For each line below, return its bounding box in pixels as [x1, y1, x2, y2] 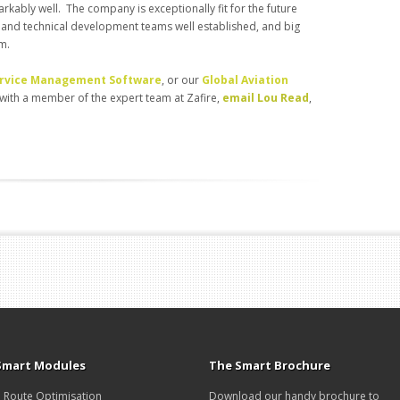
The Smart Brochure [209, 357, 330, 374]
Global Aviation [202, 72, 288, 88]
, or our [162, 72, 202, 88]
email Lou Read [222, 90, 309, 106]
